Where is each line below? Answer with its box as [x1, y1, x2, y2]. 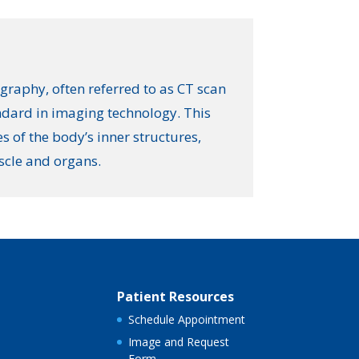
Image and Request [127, 334, 229, 350]
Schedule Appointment [127, 312, 245, 328]
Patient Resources [116, 288, 234, 306]
